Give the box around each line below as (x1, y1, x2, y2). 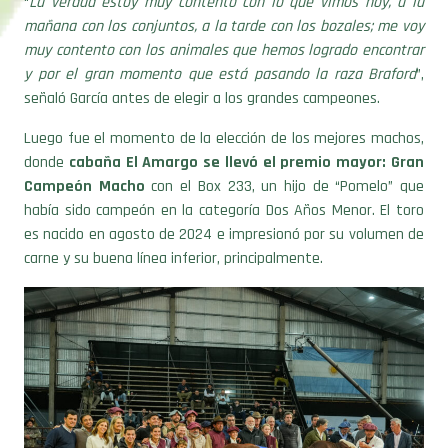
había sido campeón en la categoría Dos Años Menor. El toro (24, 168, 424, 190)
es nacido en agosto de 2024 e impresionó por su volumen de (24, 192, 424, 214)
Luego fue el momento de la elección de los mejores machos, (24, 96, 424, 118)
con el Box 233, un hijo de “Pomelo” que (144, 144, 425, 166)
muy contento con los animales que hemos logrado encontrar (24, 8, 424, 30)
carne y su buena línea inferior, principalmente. (24, 216, 323, 238)
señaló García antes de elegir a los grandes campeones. (24, 56, 380, 78)
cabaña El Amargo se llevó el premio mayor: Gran (68, 120, 425, 142)
